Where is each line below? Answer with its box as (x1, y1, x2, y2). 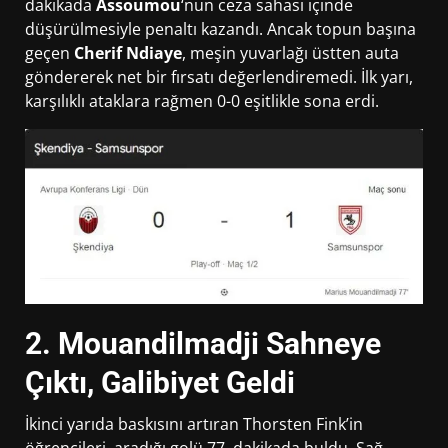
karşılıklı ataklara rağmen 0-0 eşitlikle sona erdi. (25, 89, 379, 112)
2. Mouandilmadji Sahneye (25, 325, 381, 361)
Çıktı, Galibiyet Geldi (25, 364, 295, 400)
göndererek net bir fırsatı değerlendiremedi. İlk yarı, (25, 65, 413, 88)
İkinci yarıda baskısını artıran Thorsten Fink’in (25, 412, 363, 435)
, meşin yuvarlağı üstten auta (182, 41, 399, 64)
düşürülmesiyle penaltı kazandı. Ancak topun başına (25, 17, 416, 40)
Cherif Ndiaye (74, 41, 182, 64)
